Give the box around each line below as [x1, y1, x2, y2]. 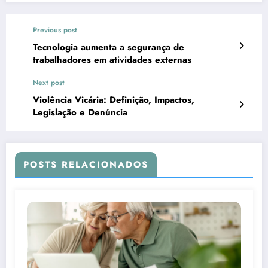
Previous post [33, 25, 77, 36]
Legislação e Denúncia [33, 106, 127, 120]
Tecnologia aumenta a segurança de [33, 41, 184, 54]
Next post [33, 77, 65, 89]
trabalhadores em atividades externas [33, 53, 191, 67]
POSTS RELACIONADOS [23, 158, 148, 172]
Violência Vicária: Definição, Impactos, [33, 93, 194, 107]
